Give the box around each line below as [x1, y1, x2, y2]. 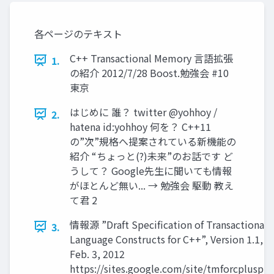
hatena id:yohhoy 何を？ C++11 [70, 119, 211, 134]
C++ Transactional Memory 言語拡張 [70, 50, 233, 65]
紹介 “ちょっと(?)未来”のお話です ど [70, 148, 233, 163]
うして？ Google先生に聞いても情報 [70, 163, 232, 178]
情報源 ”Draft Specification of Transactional [70, 217, 267, 232]
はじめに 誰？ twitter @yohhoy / [70, 104, 217, 119]
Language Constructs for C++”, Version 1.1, [70, 231, 263, 246]
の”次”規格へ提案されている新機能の [70, 133, 236, 149]
